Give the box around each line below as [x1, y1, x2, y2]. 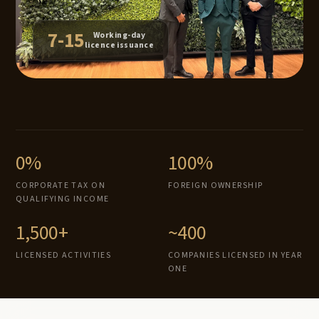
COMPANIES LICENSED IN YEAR [168, 249, 303, 261]
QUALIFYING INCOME [16, 193, 110, 205]
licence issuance [84, 39, 155, 51]
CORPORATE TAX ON [16, 179, 106, 192]
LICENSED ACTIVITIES [16, 249, 112, 261]
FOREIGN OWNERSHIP [168, 179, 263, 192]
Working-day [93, 29, 145, 41]
